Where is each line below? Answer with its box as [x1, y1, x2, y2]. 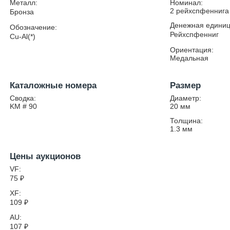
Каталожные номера [10, 81, 97, 90]
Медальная [170, 54, 209, 62]
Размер [170, 81, 201, 90]
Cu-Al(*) [10, 32, 36, 41]
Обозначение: [10, 23, 57, 31]
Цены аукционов [10, 151, 81, 161]
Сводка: [10, 94, 36, 102]
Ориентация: [170, 46, 214, 54]
